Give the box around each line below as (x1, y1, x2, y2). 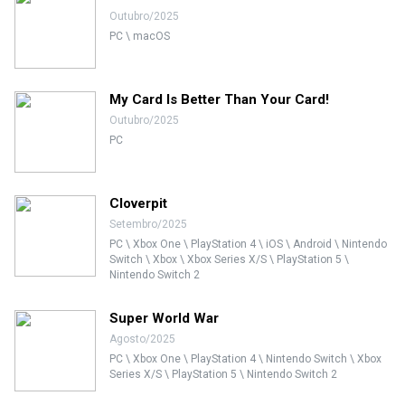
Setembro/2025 (109, 218, 187, 231)
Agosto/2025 (109, 333, 175, 345)
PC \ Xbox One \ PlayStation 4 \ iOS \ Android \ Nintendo (109, 238, 387, 250)
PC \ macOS (109, 30, 170, 42)
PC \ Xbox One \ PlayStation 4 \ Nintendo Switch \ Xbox (109, 353, 381, 365)
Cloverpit (109, 195, 167, 212)
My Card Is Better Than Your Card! (109, 91, 329, 108)
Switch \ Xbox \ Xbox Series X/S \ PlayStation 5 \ (109, 253, 349, 266)
